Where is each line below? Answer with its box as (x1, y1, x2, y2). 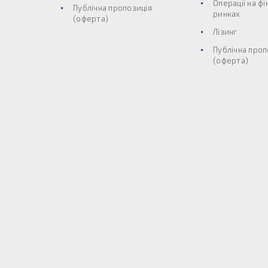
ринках (213, 9, 240, 19)
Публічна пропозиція (73, 3, 152, 13)
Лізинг (213, 27, 237, 36)
